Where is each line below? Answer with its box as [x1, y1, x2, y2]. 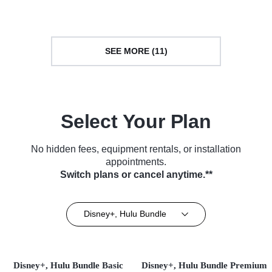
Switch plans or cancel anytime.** [59, 169, 212, 180]
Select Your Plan [61, 110, 211, 132]
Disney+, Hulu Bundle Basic [13, 260, 123, 270]
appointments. [106, 156, 166, 167]
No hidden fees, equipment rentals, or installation [31, 143, 241, 154]
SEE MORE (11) [104, 46, 168, 56]
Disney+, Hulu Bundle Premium [141, 260, 267, 270]
